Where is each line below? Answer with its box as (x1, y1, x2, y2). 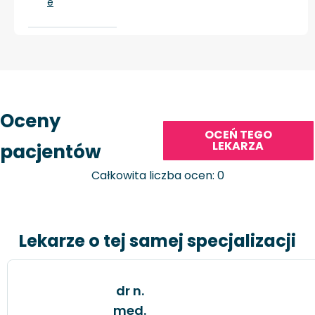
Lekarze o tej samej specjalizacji (19, 229, 296, 252)
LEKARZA (212, 138, 264, 155)
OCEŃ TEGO (204, 127, 272, 143)
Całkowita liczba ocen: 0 (91, 167, 224, 184)
